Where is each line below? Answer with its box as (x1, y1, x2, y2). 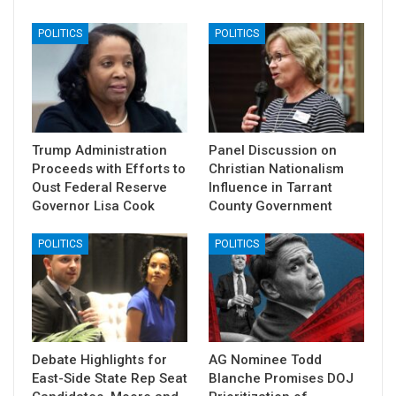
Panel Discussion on (209, 141, 337, 158)
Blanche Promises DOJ (209, 369, 354, 386)
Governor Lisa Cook (32, 197, 155, 214)
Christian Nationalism (209, 160, 344, 177)
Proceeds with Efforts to (32, 160, 186, 177)
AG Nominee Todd (209, 351, 322, 368)
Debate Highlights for (32, 351, 167, 368)
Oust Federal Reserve (32, 179, 167, 195)
